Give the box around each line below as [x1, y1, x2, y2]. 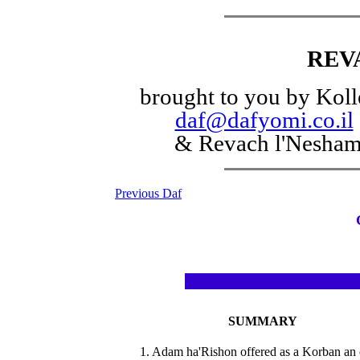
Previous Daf [115, 186, 182, 200]
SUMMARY [228, 314, 297, 328]
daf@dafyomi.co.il [174, 107, 354, 133]
